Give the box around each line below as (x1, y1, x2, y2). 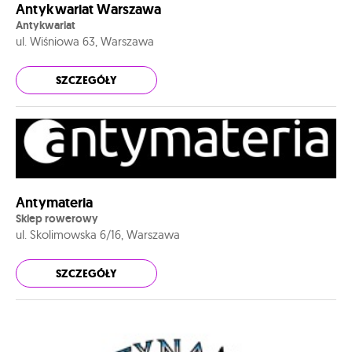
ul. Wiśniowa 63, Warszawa (16, 33, 154, 49)
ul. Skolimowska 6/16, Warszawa (16, 227, 180, 243)
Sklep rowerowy (16, 211, 98, 226)
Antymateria (16, 193, 93, 213)
